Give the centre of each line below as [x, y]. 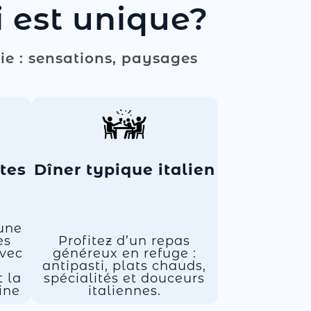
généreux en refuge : [124, 253]
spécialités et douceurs [125, 278]
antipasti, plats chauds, [125, 266]
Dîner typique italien [124, 170]
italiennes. [124, 291]
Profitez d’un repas [125, 241]
